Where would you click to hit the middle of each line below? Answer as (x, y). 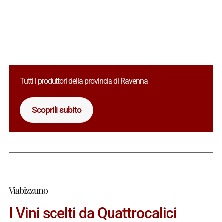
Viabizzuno (28, 190)
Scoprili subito (57, 110)
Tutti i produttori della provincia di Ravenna (84, 81)
